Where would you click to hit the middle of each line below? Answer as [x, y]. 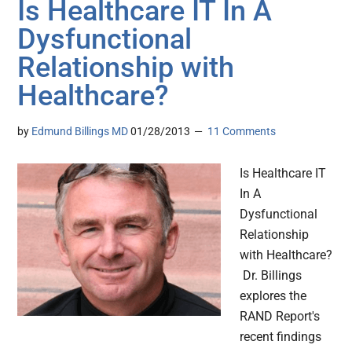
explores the [273, 296]
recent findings [281, 337]
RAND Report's [280, 317]
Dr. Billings [271, 276]
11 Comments [242, 132]
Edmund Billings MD [80, 132]
